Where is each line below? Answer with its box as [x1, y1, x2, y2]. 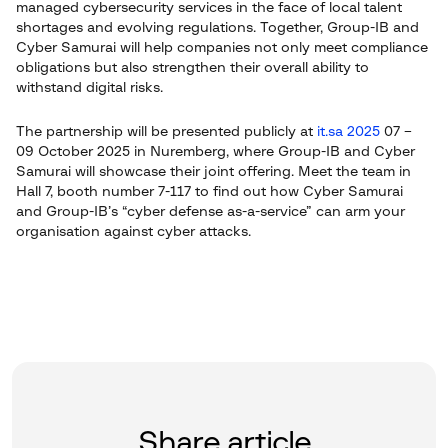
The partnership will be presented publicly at [16, 125, 317, 139]
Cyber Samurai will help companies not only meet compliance [16, 41, 428, 55]
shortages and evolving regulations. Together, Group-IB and [16, 21, 419, 35]
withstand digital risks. [16, 81, 163, 95]
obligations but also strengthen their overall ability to [16, 61, 369, 75]
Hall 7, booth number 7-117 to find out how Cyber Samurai [16, 185, 403, 199]
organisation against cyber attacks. [16, 225, 251, 239]
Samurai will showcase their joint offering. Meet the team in [16, 165, 411, 179]
